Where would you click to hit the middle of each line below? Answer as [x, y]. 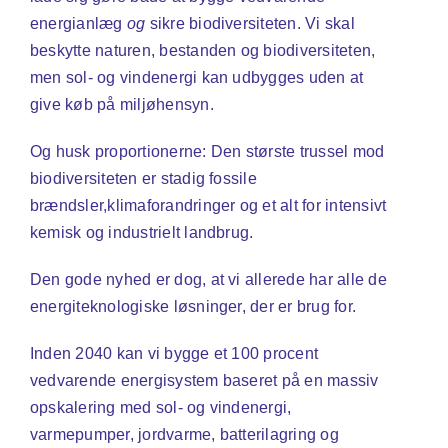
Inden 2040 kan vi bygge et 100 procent [174, 354]
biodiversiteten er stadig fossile [143, 179]
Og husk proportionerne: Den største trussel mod [207, 152]
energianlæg [78, 24]
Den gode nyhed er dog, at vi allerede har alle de [208, 280]
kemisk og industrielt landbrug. [141, 233]
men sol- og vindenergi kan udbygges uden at [196, 78]
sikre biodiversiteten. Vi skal [250, 24]
